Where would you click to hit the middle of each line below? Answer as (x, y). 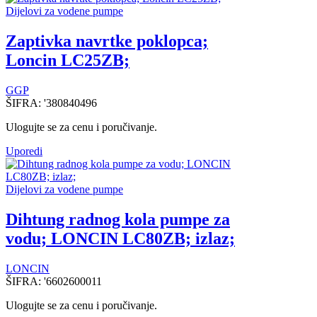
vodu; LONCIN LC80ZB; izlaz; (120, 239)
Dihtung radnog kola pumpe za (118, 220)
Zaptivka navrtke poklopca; (107, 41)
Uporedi (24, 151)
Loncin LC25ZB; (68, 60)
